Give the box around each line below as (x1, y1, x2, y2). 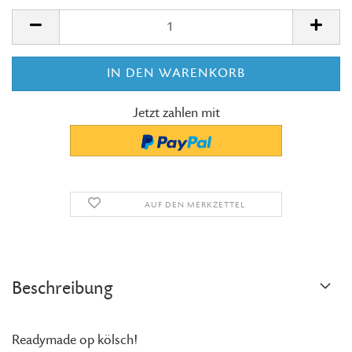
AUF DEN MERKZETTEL (144, 200, 245, 210)
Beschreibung (12, 279, 113, 299)
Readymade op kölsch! (12, 332, 137, 348)
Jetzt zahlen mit (132, 105, 220, 121)
